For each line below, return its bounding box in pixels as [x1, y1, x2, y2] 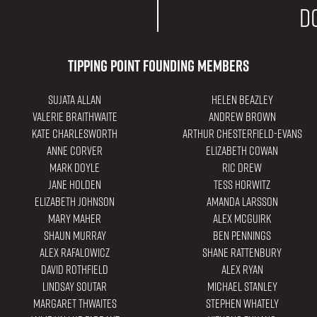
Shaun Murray [43, 227, 106, 245]
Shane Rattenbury [202, 244, 282, 262]
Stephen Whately [205, 295, 279, 313]
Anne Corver [47, 142, 103, 160]
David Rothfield [41, 261, 109, 279]
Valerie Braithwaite [32, 108, 117, 126]
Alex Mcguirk [213, 210, 272, 228]
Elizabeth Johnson [35, 193, 115, 211]
